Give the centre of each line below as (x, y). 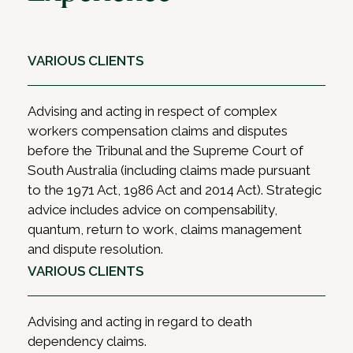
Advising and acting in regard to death (140, 322)
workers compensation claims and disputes (158, 131)
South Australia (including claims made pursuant (169, 171)
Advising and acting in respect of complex (152, 111)
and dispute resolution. (95, 249)
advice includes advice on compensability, (152, 210)
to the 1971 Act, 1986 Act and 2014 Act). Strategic (175, 190)
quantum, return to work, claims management (165, 230)
